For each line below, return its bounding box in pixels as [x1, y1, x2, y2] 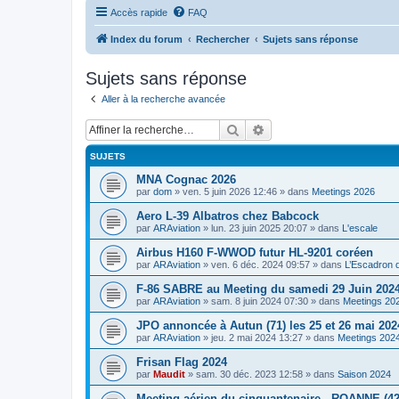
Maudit [153, 369, 185, 379]
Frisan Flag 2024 [136, 355, 227, 369]
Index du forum [110, 33, 183, 45]
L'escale [342, 223, 378, 233]
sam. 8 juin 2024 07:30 [211, 296, 308, 306]
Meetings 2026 [312, 186, 375, 197]
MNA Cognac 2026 [136, 173, 236, 186]
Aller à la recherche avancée [102, 93, 225, 104]
